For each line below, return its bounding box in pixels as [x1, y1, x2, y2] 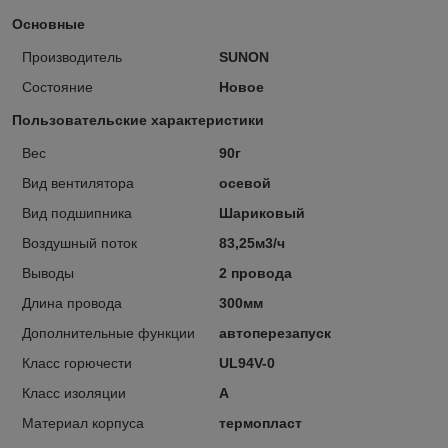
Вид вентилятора [22, 175, 134, 192]
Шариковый [218, 205, 305, 222]
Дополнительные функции [22, 325, 195, 342]
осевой [218, 175, 271, 192]
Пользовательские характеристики [12, 112, 264, 129]
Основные [12, 16, 85, 33]
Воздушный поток [22, 235, 137, 252]
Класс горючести [22, 355, 132, 372]
